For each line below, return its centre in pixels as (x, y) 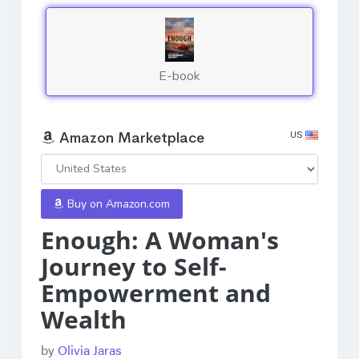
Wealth (84, 319)
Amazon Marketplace (130, 137)
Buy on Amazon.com (117, 204)
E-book (179, 76)
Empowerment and (156, 292)
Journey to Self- (134, 266)
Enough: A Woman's (160, 240)
